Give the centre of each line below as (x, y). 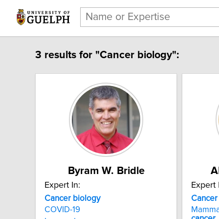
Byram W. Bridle (106, 171)
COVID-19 (62, 210)
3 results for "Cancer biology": (107, 55)
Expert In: (62, 185)
